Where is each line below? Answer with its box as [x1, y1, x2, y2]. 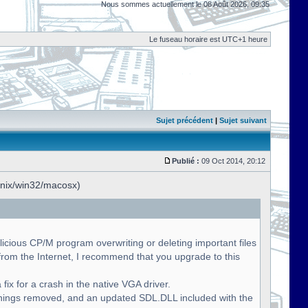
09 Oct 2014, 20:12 [199, 157, 267, 165]
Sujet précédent [156, 116, 213, 124]
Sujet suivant [219, 116, 267, 124]
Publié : [172, 157, 199, 165]
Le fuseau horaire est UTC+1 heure [149, 35, 267, 43]
